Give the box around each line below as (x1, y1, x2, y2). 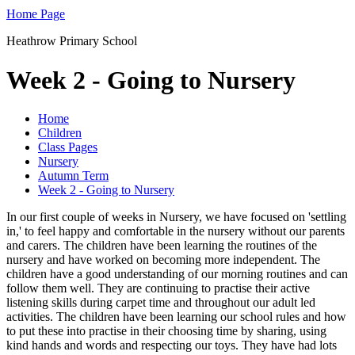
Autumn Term (38, 169, 109, 183)
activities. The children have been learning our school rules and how (6, 310, 346, 324)
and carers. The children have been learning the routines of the (6, 239, 317, 253)
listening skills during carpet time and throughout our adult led (6, 296, 315, 310)
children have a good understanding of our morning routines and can (6, 267, 348, 281)
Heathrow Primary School (6, 34, 137, 48)
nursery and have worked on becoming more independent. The (6, 253, 320, 267)
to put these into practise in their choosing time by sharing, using (6, 324, 326, 338)
